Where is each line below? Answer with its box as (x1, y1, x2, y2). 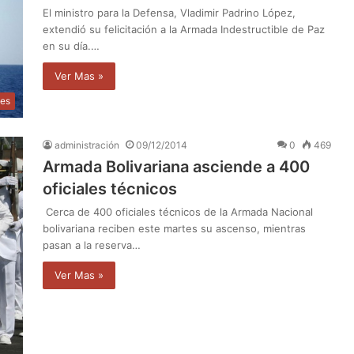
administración (55, 138, 119, 151)
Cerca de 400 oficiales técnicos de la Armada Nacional (43, 205, 313, 218)
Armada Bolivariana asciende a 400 (43, 156, 310, 176)
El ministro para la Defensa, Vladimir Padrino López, (43, 6, 296, 20)
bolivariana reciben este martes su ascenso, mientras (43, 221, 306, 235)
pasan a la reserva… (43, 238, 141, 251)
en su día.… (43, 40, 100, 53)
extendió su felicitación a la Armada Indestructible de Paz (43, 23, 325, 36)
